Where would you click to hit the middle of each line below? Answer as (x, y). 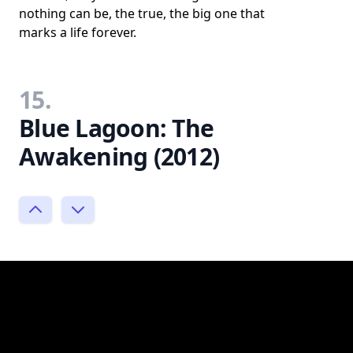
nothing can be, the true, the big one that (142, 13)
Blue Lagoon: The (116, 128)
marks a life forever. (78, 32)
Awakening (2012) (119, 156)
